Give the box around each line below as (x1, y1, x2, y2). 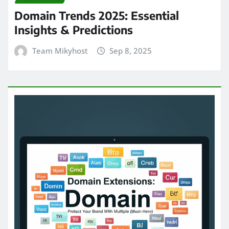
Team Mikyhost (32, 45, 88, 56)
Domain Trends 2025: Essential (14, 8, 179, 23)
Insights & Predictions (14, 22, 133, 37)
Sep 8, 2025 (109, 45, 152, 56)
